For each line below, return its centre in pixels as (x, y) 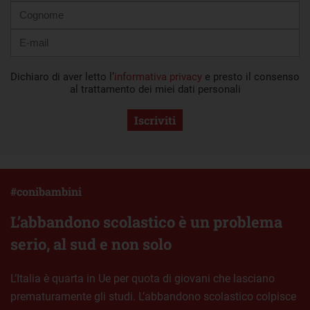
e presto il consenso (251, 76)
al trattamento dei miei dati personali (155, 89)
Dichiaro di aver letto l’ (62, 76)
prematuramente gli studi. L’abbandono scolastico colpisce (153, 296)
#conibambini (46, 191)
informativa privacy (158, 76)
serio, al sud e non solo (91, 244)
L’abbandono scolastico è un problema (146, 221)
